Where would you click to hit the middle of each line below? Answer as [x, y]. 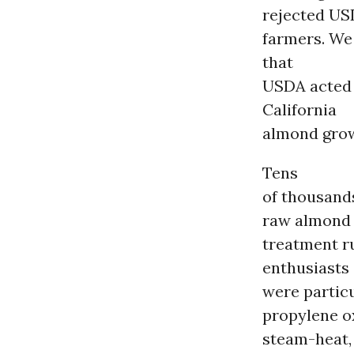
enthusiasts [306, 267]
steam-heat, [307, 338]
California [299, 109]
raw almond [307, 220]
